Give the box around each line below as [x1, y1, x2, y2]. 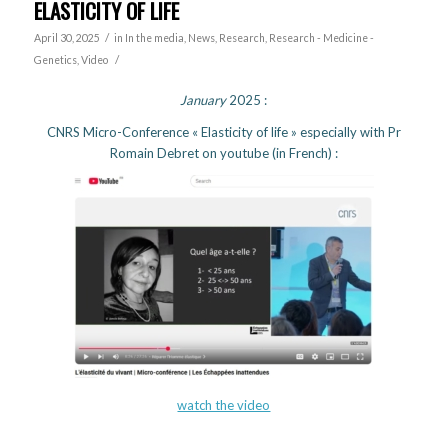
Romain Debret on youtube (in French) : [109, 144, 338, 161]
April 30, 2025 [33, 31, 100, 44]
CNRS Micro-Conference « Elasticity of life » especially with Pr [46, 123, 401, 140]
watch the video [177, 396, 271, 413]
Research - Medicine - [268, 31, 374, 44]
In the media [124, 31, 184, 44]
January [180, 91, 227, 108]
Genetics [33, 53, 77, 66]
